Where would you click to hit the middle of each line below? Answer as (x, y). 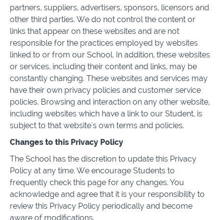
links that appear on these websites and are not (95, 31)
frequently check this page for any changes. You (97, 182)
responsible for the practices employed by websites (104, 43)
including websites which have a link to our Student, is (106, 114)
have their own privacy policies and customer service (105, 90)
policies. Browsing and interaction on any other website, (110, 102)
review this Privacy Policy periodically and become (101, 206)
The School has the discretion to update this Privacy (103, 159)
